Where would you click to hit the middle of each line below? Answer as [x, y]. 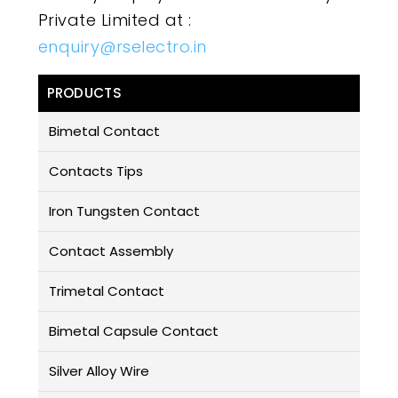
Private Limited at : [115, 20]
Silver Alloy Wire [99, 371]
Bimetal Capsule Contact [133, 331]
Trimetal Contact [106, 291]
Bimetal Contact [104, 131]
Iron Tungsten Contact [124, 211]
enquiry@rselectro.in [122, 47]
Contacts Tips [96, 171]
